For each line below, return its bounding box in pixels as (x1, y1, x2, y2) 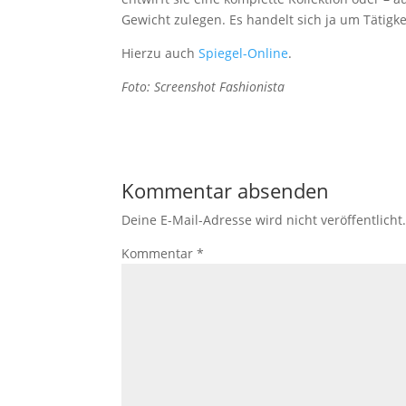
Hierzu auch (121, 44, 199, 62)
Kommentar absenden (121, 177, 330, 204)
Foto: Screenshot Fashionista (121, 78, 285, 95)
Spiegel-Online (198, 44, 289, 62)
